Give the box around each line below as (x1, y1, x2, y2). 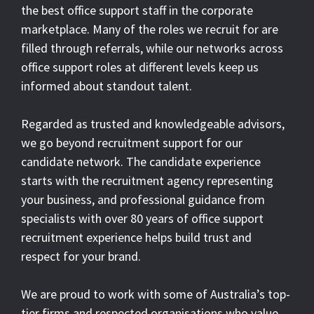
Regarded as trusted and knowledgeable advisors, (21, 115, 285, 132)
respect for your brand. (21, 247, 141, 264)
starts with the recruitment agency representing (21, 172, 273, 189)
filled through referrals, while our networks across (21, 39, 283, 56)
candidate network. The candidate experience (21, 153, 261, 170)
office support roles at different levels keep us (21, 58, 259, 75)
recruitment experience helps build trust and (21, 228, 252, 245)
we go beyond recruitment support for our (21, 134, 243, 151)
